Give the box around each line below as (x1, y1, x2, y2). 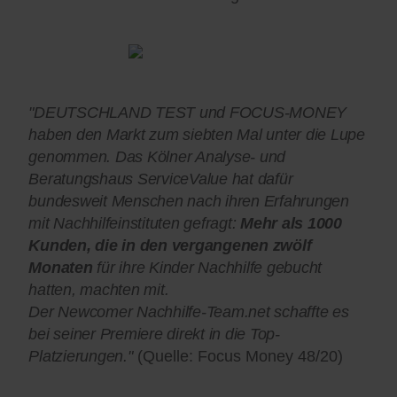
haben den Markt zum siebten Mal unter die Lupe (28, 126, 365, 144)
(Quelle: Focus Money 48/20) (132, 347, 343, 366)
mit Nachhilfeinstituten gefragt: (28, 214, 241, 233)
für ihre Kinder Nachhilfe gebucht (92, 259, 323, 277)
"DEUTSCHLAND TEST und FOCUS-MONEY (28, 104, 347, 122)
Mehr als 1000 (240, 214, 342, 233)
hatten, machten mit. (28, 281, 169, 300)
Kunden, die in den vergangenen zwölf (28, 237, 312, 255)
